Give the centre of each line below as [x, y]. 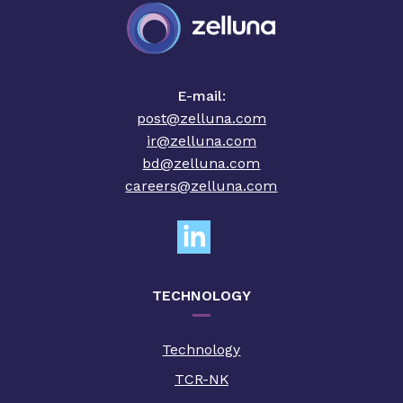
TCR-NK [201, 379]
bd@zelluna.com [201, 164]
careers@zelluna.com [201, 186]
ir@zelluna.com [201, 141]
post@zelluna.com [201, 119]
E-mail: [201, 96]
